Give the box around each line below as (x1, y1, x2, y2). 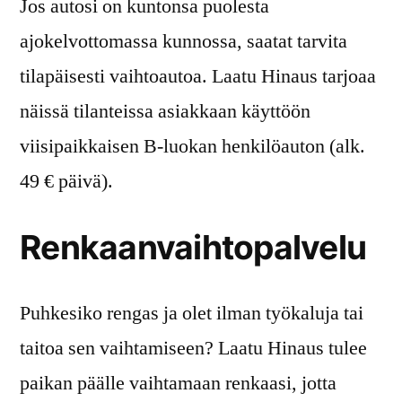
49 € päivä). (20, 168, 113, 194)
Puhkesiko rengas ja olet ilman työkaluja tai (20, 300, 363, 326)
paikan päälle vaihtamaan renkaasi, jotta (20, 370, 336, 396)
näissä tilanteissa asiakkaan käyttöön (20, 98, 310, 124)
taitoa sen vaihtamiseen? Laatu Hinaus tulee (20, 335, 367, 361)
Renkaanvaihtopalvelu (20, 226, 367, 267)
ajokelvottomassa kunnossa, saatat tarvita (20, 28, 347, 54)
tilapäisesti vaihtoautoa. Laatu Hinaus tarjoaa (20, 63, 376, 89)
